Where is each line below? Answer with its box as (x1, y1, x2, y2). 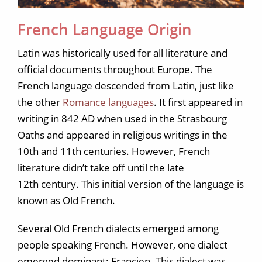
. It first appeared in (154, 95, 243, 109)
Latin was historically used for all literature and (18, 46, 227, 60)
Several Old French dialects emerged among (18, 222, 219, 235)
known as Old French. (18, 194, 115, 207)
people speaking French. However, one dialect (18, 238, 227, 251)
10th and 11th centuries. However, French (18, 144, 210, 158)
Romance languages (63, 95, 154, 109)
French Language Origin (18, 19, 192, 40)
